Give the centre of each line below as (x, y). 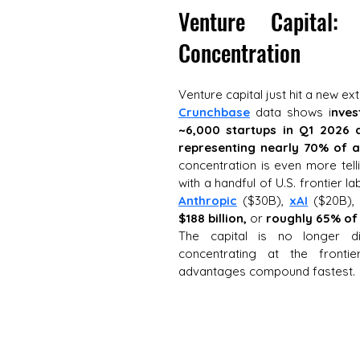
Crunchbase (214, 112)
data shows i (290, 112)
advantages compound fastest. (267, 271)
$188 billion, (213, 218)
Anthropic (208, 200)
